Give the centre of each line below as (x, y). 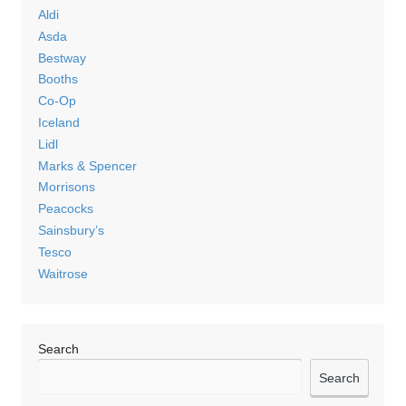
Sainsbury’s (71, 230)
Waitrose (63, 273)
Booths (58, 79)
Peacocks (65, 209)
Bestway (62, 58)
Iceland (58, 122)
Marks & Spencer (87, 165)
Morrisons (66, 187)
